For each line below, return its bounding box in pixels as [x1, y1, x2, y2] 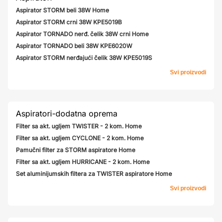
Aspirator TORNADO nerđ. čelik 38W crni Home [16, 30, 149, 38]
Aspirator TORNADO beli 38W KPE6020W [16, 42, 132, 50]
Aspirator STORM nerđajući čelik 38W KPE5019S [16, 54, 152, 61]
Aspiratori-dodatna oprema [16, 109, 117, 118]
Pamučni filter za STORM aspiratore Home [16, 146, 135, 154]
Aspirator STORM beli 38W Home [16, 6, 109, 14]
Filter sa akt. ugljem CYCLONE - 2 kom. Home [16, 134, 144, 142]
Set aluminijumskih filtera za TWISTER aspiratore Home [16, 170, 172, 177]
